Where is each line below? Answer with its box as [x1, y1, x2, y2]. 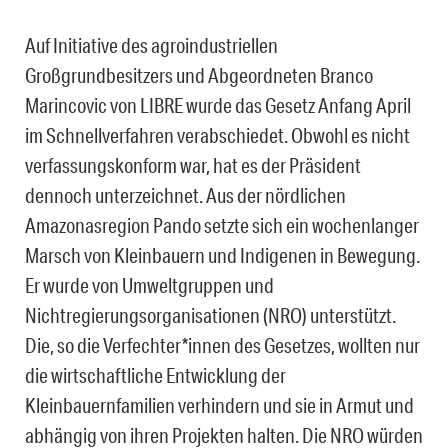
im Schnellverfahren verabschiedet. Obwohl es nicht [25, 123, 410, 148]
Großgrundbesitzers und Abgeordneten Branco [25, 63, 373, 88]
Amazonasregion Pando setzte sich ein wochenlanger [25, 213, 419, 238]
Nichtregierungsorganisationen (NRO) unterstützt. [25, 303, 396, 328]
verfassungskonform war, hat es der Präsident [25, 153, 361, 178]
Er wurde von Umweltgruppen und [25, 273, 274, 298]
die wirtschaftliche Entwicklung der [25, 363, 286, 388]
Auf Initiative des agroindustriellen [25, 33, 278, 58]
